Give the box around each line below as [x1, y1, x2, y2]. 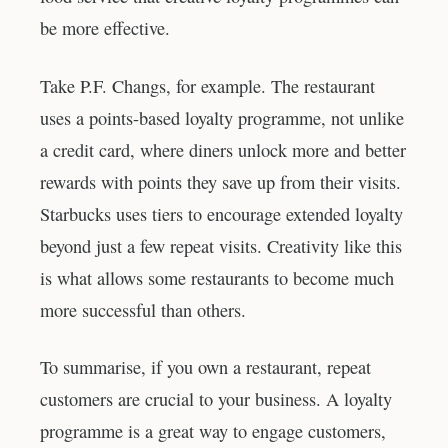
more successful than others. [40, 297, 246, 322]
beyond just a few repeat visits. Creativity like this [40, 233, 402, 258]
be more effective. [40, 15, 170, 40]
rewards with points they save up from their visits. [40, 169, 401, 194]
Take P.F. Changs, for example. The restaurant [40, 73, 375, 98]
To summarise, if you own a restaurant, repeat [40, 355, 371, 380]
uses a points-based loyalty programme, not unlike [40, 105, 404, 130]
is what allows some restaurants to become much [40, 265, 394, 290]
